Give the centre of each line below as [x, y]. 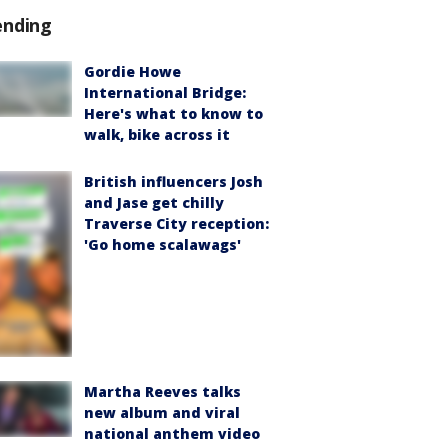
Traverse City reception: [176, 224]
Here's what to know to [173, 114]
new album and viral [162, 412]
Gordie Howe [132, 72]
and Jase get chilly [154, 203]
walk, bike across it [157, 135]
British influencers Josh [173, 182]
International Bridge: [165, 93]
